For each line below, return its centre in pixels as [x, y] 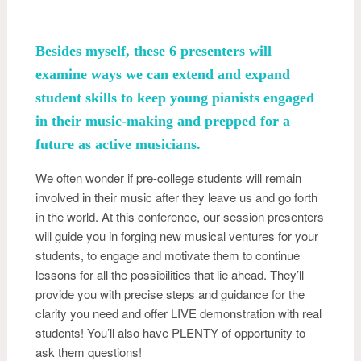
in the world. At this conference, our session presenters [180, 216]
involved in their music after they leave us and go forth [176, 197]
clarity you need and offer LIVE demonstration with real [178, 313]
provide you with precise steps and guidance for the [170, 293]
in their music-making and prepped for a [163, 120]
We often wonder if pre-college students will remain [168, 177]
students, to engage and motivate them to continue [168, 255]
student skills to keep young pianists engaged [175, 97]
